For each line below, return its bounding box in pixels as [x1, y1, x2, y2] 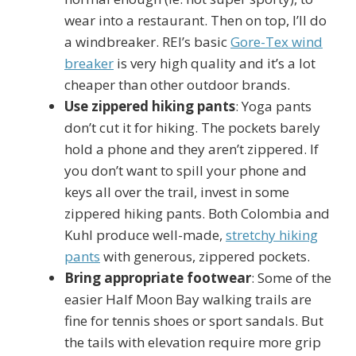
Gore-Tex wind [230, 33, 323, 51]
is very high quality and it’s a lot [114, 54, 315, 72]
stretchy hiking [226, 226, 318, 244]
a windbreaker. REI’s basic [64, 33, 230, 51]
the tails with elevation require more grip [64, 333, 321, 351]
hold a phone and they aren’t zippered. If [64, 140, 319, 158]
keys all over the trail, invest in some [64, 183, 289, 201]
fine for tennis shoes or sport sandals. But [64, 311, 323, 330]
